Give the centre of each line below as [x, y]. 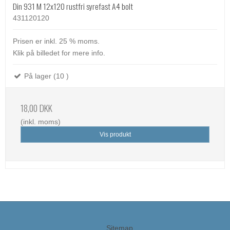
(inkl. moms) [41, 122]
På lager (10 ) [45, 76]
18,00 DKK [36, 108]
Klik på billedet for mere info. [59, 53]
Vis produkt [115, 135]
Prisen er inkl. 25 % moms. [56, 41]
